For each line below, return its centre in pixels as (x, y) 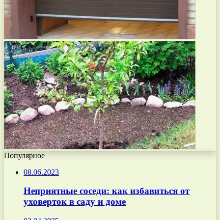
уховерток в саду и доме (75, 202)
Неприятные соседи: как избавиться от (107, 191)
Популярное (24, 155)
